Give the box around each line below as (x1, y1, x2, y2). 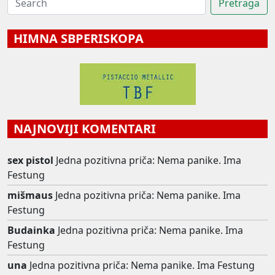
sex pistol (7, 153, 53, 167)
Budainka (7, 223, 55, 237)
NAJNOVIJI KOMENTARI (7, 120, 156, 137)
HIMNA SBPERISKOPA (7, 29, 144, 47)
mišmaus (7, 188, 53, 202)
